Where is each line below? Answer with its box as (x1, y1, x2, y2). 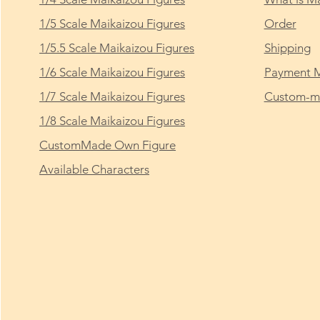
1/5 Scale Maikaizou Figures (39, 16, 186, 31)
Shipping (264, 40, 311, 55)
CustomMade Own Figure (39, 137, 176, 152)
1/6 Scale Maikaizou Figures (39, 64, 186, 79)
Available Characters (39, 161, 150, 176)
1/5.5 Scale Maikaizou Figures (39, 40, 195, 55)
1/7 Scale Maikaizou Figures (39, 89, 186, 104)
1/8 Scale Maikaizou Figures (39, 113, 186, 128)
